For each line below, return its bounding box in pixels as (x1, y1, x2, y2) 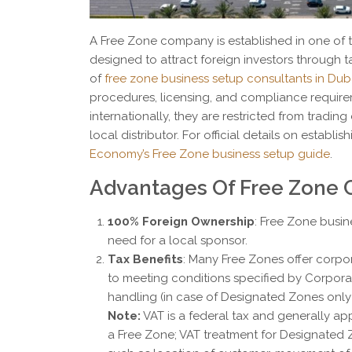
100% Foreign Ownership (107, 214, 255, 229)
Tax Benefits (107, 252, 183, 267)
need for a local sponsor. (107, 233, 247, 248)
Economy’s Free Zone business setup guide (90, 147, 330, 162)
